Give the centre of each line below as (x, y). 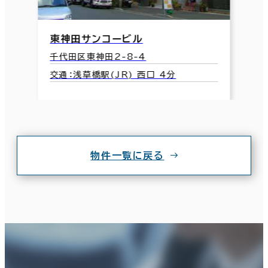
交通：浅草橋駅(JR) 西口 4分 (113, 74)
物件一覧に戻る (127, 155)
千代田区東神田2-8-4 (98, 57)
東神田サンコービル (96, 39)
